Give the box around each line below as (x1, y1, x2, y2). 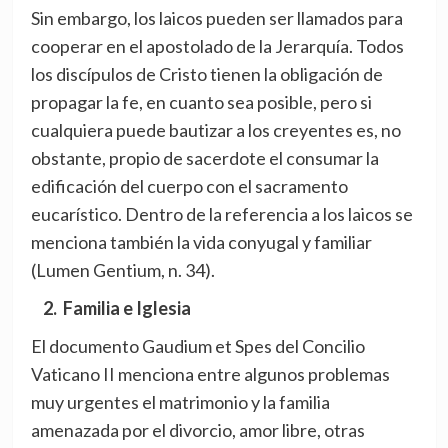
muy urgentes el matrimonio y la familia (30, 391, 330, 414)
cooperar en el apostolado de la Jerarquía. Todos (30, 35, 404, 58)
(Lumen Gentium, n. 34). (30, 259, 218, 282)
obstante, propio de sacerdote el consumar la (30, 147, 379, 170)
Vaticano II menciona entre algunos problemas (30, 363, 390, 386)
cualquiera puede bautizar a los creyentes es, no (30, 119, 401, 142)
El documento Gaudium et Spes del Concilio (30, 335, 365, 358)
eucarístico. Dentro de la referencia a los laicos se (30, 203, 413, 226)
